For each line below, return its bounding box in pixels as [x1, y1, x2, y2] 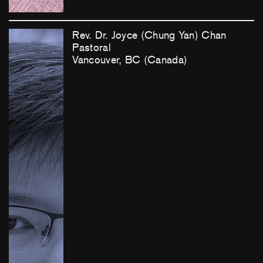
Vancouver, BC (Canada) [72, 53, 188, 66]
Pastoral [72, 41, 112, 53]
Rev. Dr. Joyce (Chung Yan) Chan [72, 29, 227, 41]
